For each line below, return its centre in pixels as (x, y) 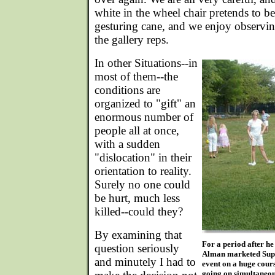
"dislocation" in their (143, 157)
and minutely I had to (145, 262)
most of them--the (136, 76)
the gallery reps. (132, 40)
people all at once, (137, 130)
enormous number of (144, 117)
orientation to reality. (143, 171)
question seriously (137, 248)
